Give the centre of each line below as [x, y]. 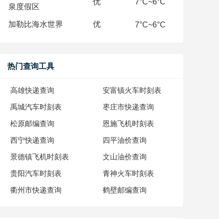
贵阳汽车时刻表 [36, 174]
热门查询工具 [31, 66]
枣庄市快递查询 [128, 107]
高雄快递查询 [32, 90]
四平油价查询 [125, 140]
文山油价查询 [125, 157]
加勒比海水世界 [36, 24]
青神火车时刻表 [128, 174]
